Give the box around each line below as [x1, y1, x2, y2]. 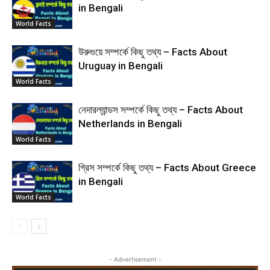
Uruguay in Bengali [78, 60, 163, 72]
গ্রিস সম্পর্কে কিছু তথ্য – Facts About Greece [78, 162, 256, 174]
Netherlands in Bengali [78, 118, 182, 130]
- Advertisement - [108, 256, 162, 263]
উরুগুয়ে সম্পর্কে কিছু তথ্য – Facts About [78, 46, 227, 58]
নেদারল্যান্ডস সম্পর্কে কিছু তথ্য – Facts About [78, 104, 243, 116]
